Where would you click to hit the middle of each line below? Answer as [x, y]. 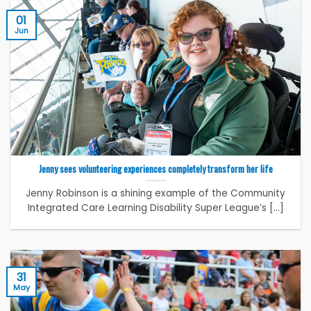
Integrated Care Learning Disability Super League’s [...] [155, 208]
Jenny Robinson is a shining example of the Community [155, 193]
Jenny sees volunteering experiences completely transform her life [155, 168]
